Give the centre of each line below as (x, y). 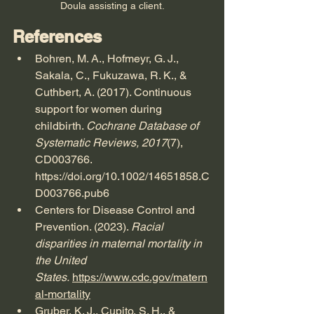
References (57, 36)
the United (62, 260)
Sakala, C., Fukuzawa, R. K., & (112, 75)
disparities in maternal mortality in (120, 243)
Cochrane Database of (144, 125)
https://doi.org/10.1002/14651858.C (122, 176)
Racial (149, 226)
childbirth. (61, 125)
